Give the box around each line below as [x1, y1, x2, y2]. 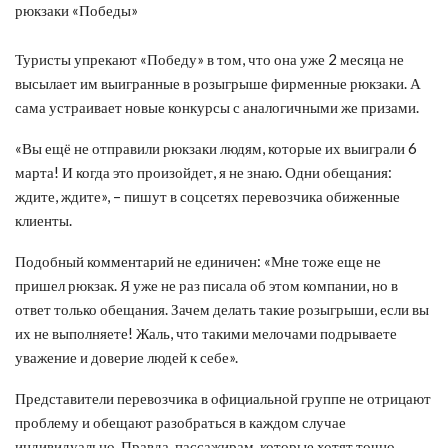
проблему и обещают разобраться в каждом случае [15, 412, 346, 431]
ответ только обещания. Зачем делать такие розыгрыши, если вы [15, 299, 429, 318]
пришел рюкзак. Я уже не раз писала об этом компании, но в [15, 275, 398, 294]
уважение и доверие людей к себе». [15, 347, 238, 366]
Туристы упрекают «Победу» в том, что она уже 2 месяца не [15, 49, 404, 68]
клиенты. [15, 210, 72, 229]
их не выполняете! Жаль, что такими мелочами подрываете [15, 323, 397, 342]
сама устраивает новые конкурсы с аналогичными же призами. [15, 97, 419, 116]
